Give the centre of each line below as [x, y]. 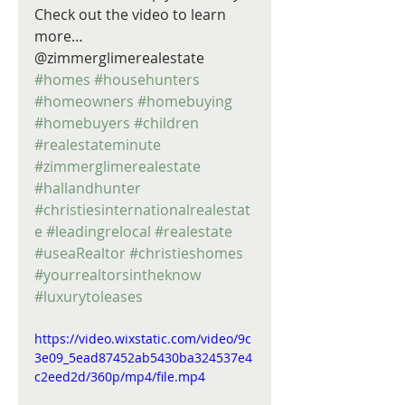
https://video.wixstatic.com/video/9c [143, 339]
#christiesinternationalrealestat [142, 210]
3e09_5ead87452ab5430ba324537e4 [143, 358]
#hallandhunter [88, 188]
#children [166, 123]
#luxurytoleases [89, 297]
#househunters [147, 80]
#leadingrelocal [99, 231]
